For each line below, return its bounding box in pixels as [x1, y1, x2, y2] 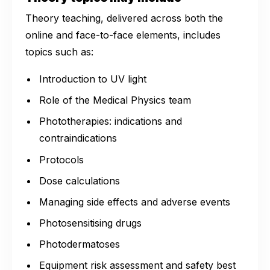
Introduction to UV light [39, 72, 147, 85]
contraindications [39, 132, 118, 145]
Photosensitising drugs [39, 217, 142, 230]
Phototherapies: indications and [39, 115, 183, 128]
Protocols [39, 153, 84, 166]
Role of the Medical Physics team [39, 94, 192, 107]
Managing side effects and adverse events [39, 195, 231, 208]
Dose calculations [39, 174, 121, 187]
